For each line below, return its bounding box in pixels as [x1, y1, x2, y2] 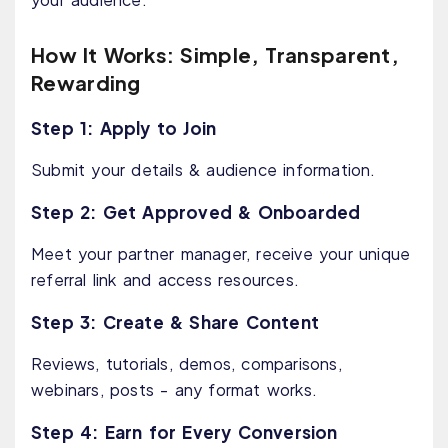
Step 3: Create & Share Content [31, 311, 319, 334]
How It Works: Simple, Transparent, [31, 42, 399, 68]
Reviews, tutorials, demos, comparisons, [31, 353, 342, 375]
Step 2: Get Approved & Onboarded [31, 201, 361, 224]
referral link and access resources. [31, 269, 299, 291]
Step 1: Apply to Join [31, 117, 217, 140]
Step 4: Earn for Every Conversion [31, 421, 338, 444]
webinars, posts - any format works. [31, 379, 317, 401]
